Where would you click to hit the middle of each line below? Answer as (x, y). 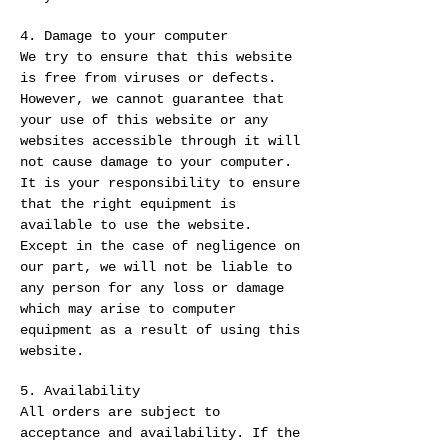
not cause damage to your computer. (156, 162)
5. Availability (80, 391)
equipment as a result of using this (160, 330)
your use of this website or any (144, 120)
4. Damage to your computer (124, 36)
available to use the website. (136, 225)
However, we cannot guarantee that (152, 99)
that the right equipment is (128, 204)
